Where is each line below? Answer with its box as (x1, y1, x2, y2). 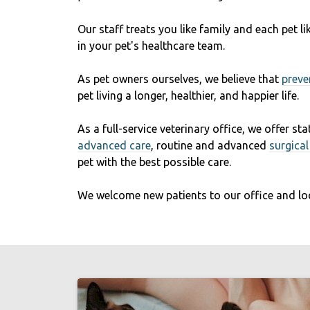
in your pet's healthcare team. (77, 39, 225, 52)
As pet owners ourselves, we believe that (77, 73, 282, 85)
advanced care (77, 139, 151, 152)
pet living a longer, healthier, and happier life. (77, 89, 299, 102)
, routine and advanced (151, 139, 269, 152)
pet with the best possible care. (77, 156, 231, 168)
